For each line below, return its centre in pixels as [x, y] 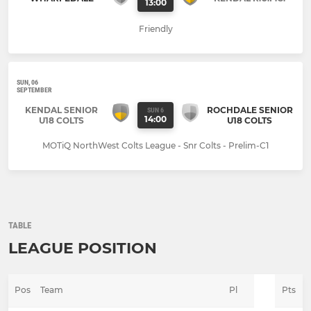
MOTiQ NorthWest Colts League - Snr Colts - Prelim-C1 [155, 145]
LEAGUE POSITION [83, 248]
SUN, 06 [27, 82]
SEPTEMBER [34, 90]
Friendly [155, 28]
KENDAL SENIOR [61, 110]
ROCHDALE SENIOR [250, 110]
